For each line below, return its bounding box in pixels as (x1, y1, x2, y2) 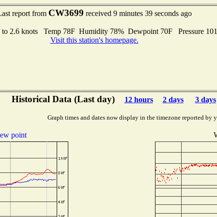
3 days (195, 95, 216, 104)
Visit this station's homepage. (50, 36, 139, 44)
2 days (162, 95, 184, 104)
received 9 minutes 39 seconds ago (83, 9, 192, 17)
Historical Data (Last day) (11, 94, 115, 104)
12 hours (124, 95, 153, 104)
